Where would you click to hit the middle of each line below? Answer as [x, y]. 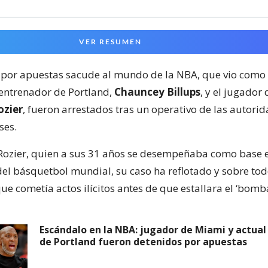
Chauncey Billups [157, 92]
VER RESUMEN [110, 42]
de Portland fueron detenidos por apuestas [143, 242]
